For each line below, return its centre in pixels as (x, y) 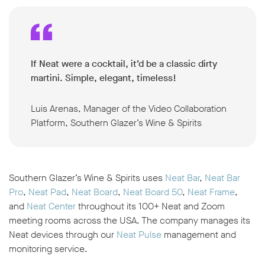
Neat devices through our (63, 235)
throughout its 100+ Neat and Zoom (150, 206)
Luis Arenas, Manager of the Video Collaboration (129, 109)
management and (199, 235)
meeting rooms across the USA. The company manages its (130, 221)
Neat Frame (211, 192)
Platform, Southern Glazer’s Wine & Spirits (116, 123)
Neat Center (51, 206)
